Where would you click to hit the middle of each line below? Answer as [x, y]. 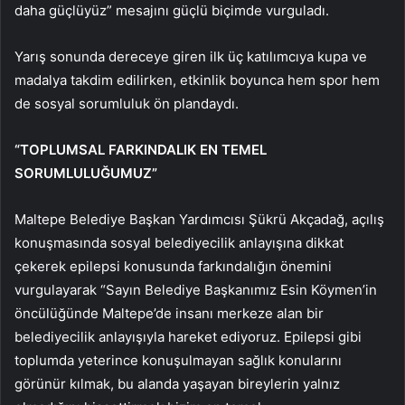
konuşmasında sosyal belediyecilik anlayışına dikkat [179, 242]
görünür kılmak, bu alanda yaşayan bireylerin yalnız [177, 383]
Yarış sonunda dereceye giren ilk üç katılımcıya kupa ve [191, 56]
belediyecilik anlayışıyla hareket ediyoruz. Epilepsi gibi [188, 336]
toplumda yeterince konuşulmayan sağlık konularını [178, 360]
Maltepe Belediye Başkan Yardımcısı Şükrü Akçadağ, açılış [199, 219]
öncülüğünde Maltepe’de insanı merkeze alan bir [169, 313]
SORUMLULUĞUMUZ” [86, 173]
